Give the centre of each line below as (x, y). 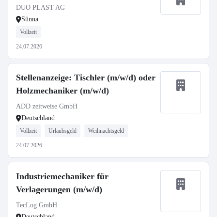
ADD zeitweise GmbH (47, 106)
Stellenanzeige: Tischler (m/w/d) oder (86, 77)
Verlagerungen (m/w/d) (59, 189)
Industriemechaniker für (62, 176)
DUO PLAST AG (40, 8)
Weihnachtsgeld (106, 131)
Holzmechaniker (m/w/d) (62, 91)
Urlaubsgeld (62, 131)
